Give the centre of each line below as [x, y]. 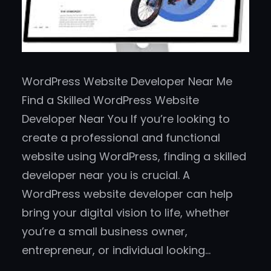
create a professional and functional [121, 138]
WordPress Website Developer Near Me [127, 82]
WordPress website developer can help [127, 194]
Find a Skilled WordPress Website [110, 100]
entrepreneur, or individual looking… [116, 250]
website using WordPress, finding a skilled [134, 157]
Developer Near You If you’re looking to [126, 119]
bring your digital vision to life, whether [126, 213]
